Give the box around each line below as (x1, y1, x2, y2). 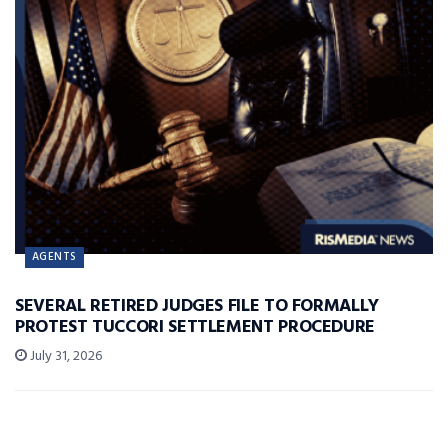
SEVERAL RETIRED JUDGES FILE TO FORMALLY (15, 292, 379, 322)
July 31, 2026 (27, 345, 102, 369)
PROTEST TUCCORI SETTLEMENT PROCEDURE (15, 313, 376, 343)
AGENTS (32, 248, 77, 267)
